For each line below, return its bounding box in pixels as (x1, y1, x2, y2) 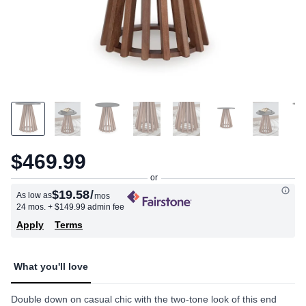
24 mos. (16, 202, 48, 212)
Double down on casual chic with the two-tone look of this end (11, 294, 277, 305)
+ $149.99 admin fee (48, 202, 124, 212)
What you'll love (14, 261, 88, 272)
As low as (16, 191, 52, 200)
